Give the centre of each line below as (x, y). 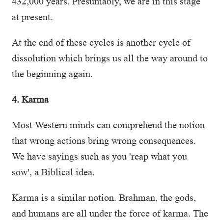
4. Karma (30, 99)
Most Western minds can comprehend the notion (108, 125)
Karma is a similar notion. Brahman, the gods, (104, 197)
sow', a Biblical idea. (55, 172)
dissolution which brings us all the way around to (110, 58)
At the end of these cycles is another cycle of (101, 42)
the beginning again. (55, 74)
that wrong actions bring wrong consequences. (104, 140)
